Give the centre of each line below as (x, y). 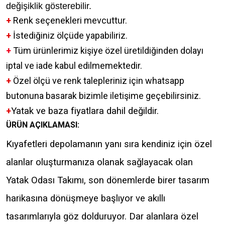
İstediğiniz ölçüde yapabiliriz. (69, 35)
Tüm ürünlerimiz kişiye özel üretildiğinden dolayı (107, 50)
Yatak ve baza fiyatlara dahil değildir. (85, 111)
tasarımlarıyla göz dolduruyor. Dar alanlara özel (102, 216)
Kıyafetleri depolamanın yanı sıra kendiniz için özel (109, 144)
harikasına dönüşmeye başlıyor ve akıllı (86, 198)
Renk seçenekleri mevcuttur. (69, 20)
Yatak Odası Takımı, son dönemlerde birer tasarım (108, 180)
